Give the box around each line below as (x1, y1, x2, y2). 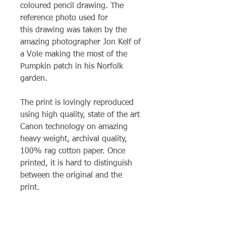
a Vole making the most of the (20, 50, 127, 59)
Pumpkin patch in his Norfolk (20, 63, 123, 71)
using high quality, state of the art (20, 111, 140, 120)
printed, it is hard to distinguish (20, 159, 132, 168)
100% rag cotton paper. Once (20, 147, 125, 156)
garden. (20, 75, 47, 83)
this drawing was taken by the (20, 26, 127, 35)
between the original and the (20, 172, 122, 180)
